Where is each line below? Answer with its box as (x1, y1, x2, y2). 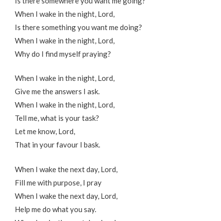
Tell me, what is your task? (15, 113, 99, 123)
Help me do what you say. (15, 204, 96, 214)
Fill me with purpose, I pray (15, 178, 102, 187)
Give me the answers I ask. (15, 87, 100, 96)
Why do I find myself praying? (15, 49, 111, 58)
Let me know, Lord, (15, 127, 75, 136)
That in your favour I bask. (15, 140, 100, 149)
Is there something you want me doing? (15, 22, 142, 32)
